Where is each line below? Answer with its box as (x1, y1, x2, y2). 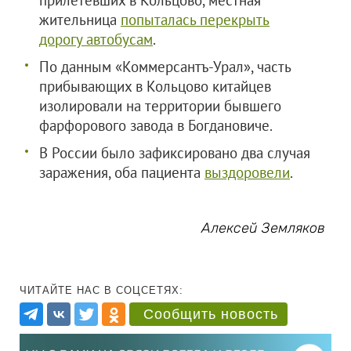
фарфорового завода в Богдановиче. (39, 116, 273, 135)
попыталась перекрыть (121, 10, 270, 29)
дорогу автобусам (39, 30, 153, 49)
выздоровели (204, 163, 290, 182)
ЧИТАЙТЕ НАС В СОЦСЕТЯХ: (20, 284, 183, 296)
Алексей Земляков (201, 219, 326, 237)
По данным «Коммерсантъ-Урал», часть (39, 57, 291, 76)
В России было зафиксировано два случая (39, 143, 310, 162)
